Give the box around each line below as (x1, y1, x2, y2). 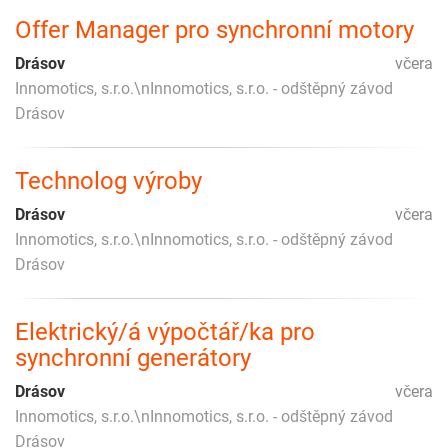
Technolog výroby (15, 167, 202, 196)
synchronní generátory (15, 344, 251, 373)
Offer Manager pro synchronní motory (15, 16, 414, 45)
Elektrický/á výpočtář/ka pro (15, 318, 315, 347)
